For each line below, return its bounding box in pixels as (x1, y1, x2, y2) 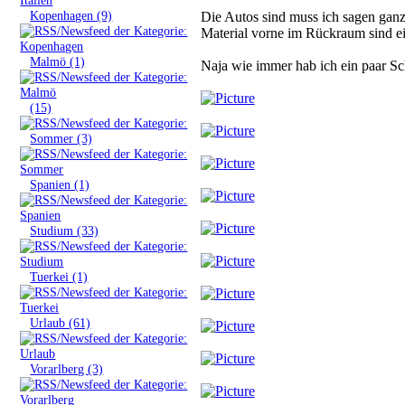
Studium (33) (30, 222, 99, 238)
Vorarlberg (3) (30, 361, 104, 376)
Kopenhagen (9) (30, 7, 113, 23)
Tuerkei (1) (30, 268, 89, 284)
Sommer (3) (30, 130, 93, 146)
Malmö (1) (30, 53, 86, 69)
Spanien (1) (30, 176, 90, 192)
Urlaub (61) (30, 315, 91, 330)
